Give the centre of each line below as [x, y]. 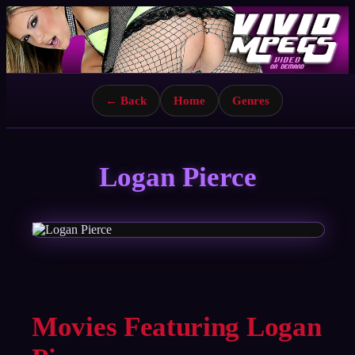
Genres [250, 100]
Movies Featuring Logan [177, 326]
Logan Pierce [177, 177]
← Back [126, 100]
